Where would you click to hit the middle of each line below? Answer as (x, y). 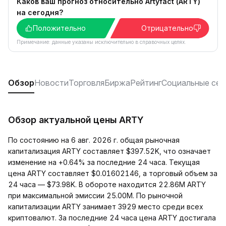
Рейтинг (146, 83)
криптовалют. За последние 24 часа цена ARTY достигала (112, 218)
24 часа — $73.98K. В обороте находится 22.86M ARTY (107, 184)
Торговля (87, 83)
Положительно (59, 28)
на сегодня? (40, 12)
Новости (51, 83)
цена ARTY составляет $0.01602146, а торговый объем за (113, 173)
